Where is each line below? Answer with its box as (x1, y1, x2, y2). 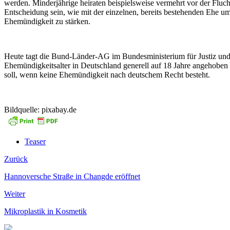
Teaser (25, 137, 46, 146)
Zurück (4, 154, 28, 163)
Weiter (4, 189, 25, 198)
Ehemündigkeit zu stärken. (4, 16, 90, 26)
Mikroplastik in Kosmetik (4, 206, 87, 216)
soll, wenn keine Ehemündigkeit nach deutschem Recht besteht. (4, 70, 210, 79)
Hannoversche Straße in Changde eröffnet (4, 171, 140, 181)
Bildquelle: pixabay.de (4, 105, 76, 114)
